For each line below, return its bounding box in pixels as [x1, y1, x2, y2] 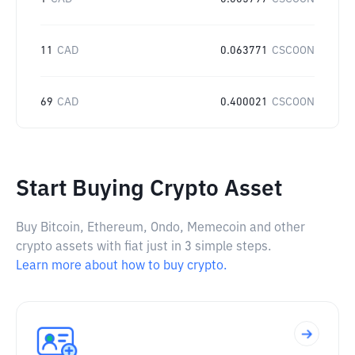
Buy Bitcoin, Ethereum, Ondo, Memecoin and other [16, 222, 305, 235]
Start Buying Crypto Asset [16, 178, 282, 200]
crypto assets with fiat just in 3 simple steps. [16, 241, 271, 254]
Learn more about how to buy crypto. [16, 260, 227, 273]
